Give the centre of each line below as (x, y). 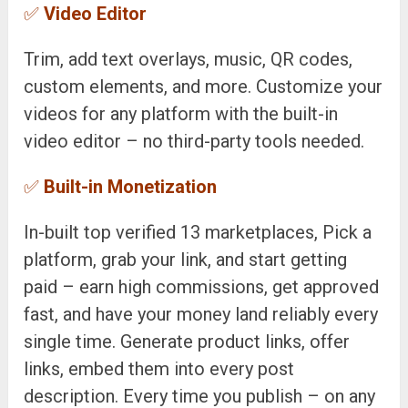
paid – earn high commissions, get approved (202, 286)
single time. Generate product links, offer (187, 341)
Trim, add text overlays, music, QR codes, (189, 59)
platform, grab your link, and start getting (186, 259)
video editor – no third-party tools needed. (194, 141)
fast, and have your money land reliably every (201, 314)
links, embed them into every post (159, 368)
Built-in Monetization (131, 186)
